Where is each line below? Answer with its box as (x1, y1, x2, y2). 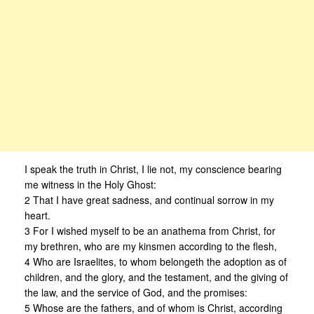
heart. (25, 207, 50, 222)
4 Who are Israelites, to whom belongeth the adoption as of (25, 254, 287, 268)
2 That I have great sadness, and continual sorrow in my (25, 192, 274, 207)
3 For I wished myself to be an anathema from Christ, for (25, 223, 275, 238)
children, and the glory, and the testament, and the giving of (25, 269, 288, 284)
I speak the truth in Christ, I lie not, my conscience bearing (25, 161, 282, 176)
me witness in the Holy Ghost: (25, 177, 156, 191)
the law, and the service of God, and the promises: (25, 285, 247, 299)
